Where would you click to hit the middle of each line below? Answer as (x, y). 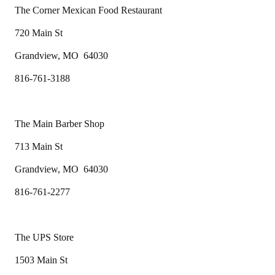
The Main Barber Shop (60, 123)
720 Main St (39, 33)
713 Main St (39, 146)
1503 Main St (41, 260)
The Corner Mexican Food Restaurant (88, 10)
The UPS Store (44, 237)
